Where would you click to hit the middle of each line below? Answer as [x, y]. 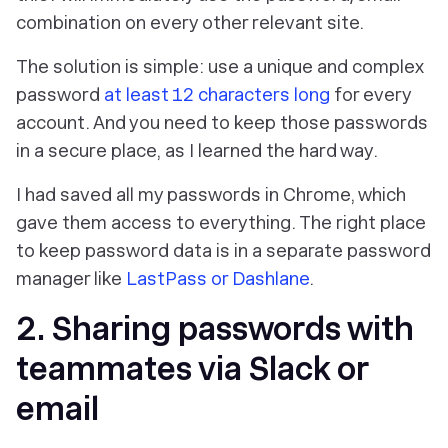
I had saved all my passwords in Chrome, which [211, 194]
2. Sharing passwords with [215, 329]
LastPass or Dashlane [217, 278]
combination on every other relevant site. [190, 22]
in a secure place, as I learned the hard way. [197, 150]
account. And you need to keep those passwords [222, 122]
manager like [71, 278]
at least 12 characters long [217, 94]
